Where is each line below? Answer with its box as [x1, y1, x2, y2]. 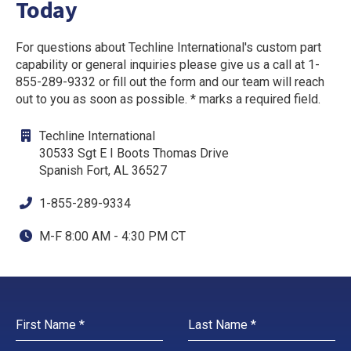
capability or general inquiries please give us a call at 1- [16, 57, 320, 72]
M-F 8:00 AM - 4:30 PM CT [39, 229, 186, 244]
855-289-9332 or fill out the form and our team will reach [16, 74, 324, 89]
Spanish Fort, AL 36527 [39, 163, 167, 178]
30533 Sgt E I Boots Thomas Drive [39, 146, 229, 161]
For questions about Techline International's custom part [16, 40, 321, 55]
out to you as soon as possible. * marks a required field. [16, 92, 320, 107]
